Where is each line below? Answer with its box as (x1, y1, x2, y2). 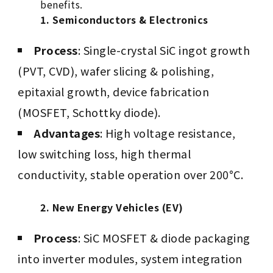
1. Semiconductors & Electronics (40, 12, 208, 27)
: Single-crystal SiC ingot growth (77, 42, 250, 58)
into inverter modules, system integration (18, 250, 243, 267)
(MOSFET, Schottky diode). (18, 104, 161, 121)
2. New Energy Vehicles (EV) (40, 200, 183, 215)
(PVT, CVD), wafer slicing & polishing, (18, 63, 214, 79)
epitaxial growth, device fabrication (18, 83, 210, 100)
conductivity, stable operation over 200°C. (18, 166, 244, 183)
